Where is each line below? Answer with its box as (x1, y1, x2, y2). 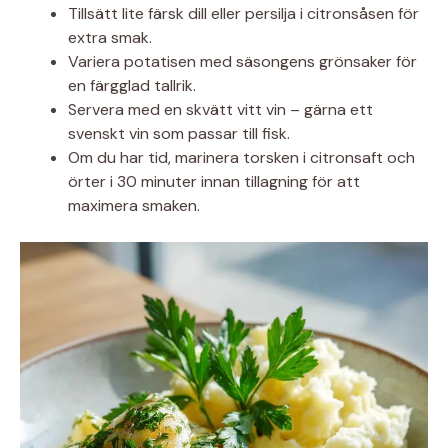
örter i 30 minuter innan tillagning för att (68, 170, 360, 192)
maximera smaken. (68, 194, 200, 216)
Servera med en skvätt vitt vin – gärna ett (68, 98, 373, 120)
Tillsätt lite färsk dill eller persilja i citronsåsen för (68, 2, 419, 24)
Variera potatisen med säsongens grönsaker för (68, 50, 417, 72)
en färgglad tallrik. (68, 74, 196, 96)
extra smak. (68, 26, 152, 48)
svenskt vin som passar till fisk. (68, 122, 290, 144)
